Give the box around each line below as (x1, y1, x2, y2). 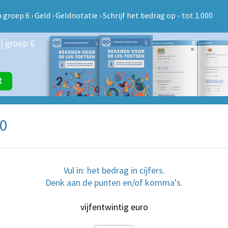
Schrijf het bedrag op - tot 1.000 (103, 10, 213, 20)
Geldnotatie (55, 10, 98, 20)
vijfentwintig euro (80, 201, 148, 213)
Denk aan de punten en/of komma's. (45, 177, 183, 188)
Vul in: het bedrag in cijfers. (63, 164, 165, 176)
